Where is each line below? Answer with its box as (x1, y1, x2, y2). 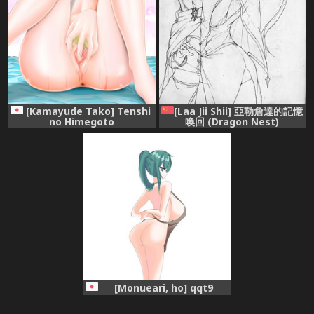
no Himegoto (49, 114, 115, 128)
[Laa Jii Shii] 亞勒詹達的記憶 (174, 104, 303, 118)
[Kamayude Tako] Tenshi (25, 104, 151, 118)
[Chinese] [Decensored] (173, 125, 291, 139)
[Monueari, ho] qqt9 (114, 280, 213, 294)
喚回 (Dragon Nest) (185, 114, 280, 128)
